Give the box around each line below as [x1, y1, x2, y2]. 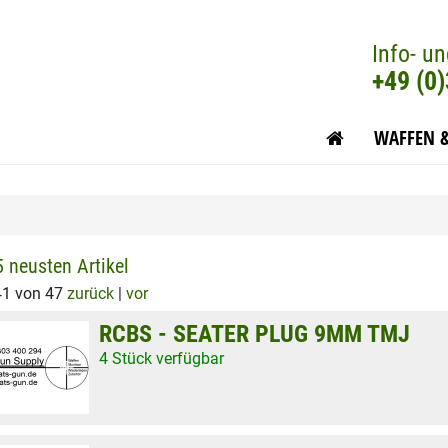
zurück [67, 284, 114, 303]
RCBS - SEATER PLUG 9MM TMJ [99, 320, 410, 348]
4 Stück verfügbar [99, 349, 224, 368]
